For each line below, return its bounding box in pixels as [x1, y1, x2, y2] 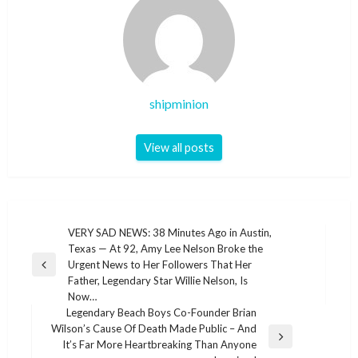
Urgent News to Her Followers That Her [68, 257, 252, 271]
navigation [31, 247, 107, 267]
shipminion [149, 95, 209, 111]
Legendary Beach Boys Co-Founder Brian [66, 305, 257, 319]
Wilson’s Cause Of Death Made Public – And [51, 321, 257, 335]
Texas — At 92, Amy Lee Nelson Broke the [68, 241, 263, 255]
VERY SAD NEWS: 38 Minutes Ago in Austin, [68, 225, 272, 239]
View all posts [144, 140, 214, 154]
